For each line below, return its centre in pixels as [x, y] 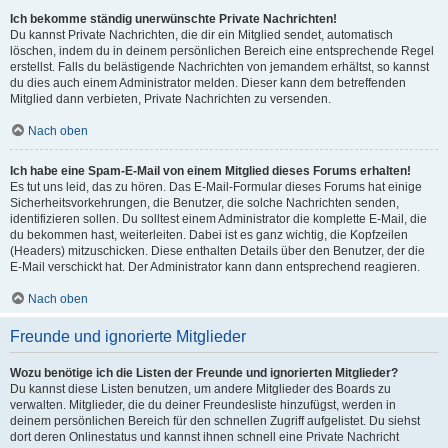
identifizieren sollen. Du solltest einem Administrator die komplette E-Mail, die [218, 219]
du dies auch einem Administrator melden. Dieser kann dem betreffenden [208, 83]
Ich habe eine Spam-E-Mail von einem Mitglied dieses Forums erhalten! [210, 171]
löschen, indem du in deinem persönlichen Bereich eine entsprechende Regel [222, 51]
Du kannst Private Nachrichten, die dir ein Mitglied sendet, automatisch [201, 35]
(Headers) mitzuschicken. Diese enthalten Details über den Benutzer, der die [217, 251]
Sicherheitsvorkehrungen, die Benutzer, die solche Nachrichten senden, [204, 203]
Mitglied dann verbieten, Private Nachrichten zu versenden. [170, 99]
